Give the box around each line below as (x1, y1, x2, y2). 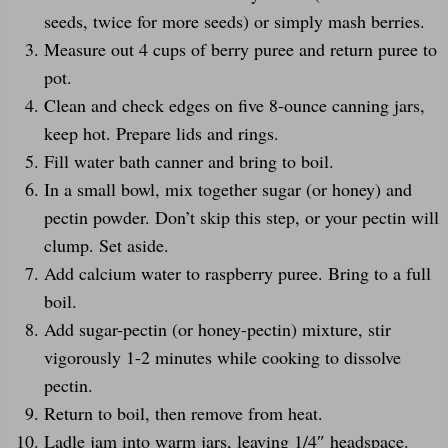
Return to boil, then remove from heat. (44, 400, 323, 425)
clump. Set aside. (44, 232, 169, 257)
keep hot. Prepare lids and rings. (44, 120, 279, 145)
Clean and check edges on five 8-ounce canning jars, (44, 92, 425, 117)
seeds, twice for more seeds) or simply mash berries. (44, 8, 425, 33)
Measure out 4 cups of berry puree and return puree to (44, 36, 437, 61)
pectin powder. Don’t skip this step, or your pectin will (44, 204, 439, 229)
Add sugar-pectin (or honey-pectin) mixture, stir (44, 316, 391, 341)
